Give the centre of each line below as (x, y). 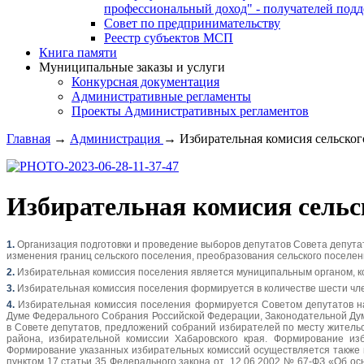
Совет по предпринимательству (192, 24)
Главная (28, 139)
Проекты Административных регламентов (190, 111)
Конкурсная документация (145, 82)
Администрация (117, 139)
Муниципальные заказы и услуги (132, 67)
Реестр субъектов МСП (169, 38)
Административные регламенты (161, 97)
